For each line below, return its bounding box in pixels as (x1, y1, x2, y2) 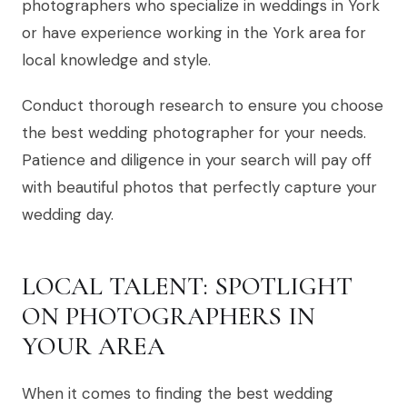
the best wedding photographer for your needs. (22, 123, 366, 144)
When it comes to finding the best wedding (22, 383, 333, 404)
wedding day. (22, 204, 114, 225)
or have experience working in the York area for (22, 23, 366, 44)
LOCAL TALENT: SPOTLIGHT (22, 271, 352, 303)
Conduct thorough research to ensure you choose (22, 95, 383, 116)
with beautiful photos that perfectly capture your (22, 177, 377, 198)
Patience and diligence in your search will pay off (22, 150, 372, 171)
